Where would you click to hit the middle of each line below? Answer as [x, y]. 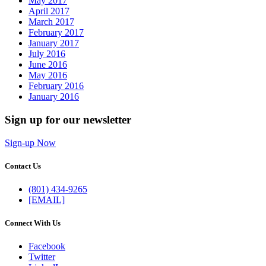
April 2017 [49, 11]
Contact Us [23, 166]
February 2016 [56, 86]
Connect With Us [33, 223]
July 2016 [47, 54]
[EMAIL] [47, 200]
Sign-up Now [30, 142]
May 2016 [48, 75]
